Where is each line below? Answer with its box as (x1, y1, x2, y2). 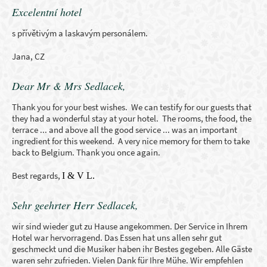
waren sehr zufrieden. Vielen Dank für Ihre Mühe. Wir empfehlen (12, 254, 243, 266)
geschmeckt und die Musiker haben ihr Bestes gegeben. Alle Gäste (12, 243, 252, 254)
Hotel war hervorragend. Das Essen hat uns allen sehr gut (12, 232, 222, 243)
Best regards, (12, 170, 62, 181)
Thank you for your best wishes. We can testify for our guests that (12, 101, 252, 113)
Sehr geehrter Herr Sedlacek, (12, 198, 138, 212)
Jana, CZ (12, 51, 45, 62)
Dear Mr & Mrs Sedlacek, (12, 79, 126, 93)
